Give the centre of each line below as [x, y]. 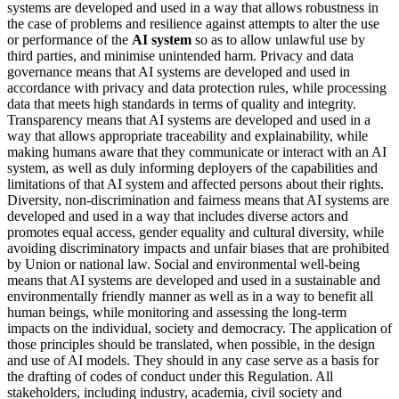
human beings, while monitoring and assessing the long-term [177, 312]
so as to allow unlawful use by [278, 39]
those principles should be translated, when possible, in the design [191, 344]
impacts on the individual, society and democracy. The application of [199, 328]
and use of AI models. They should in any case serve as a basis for [193, 360]
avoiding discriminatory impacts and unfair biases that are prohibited [198, 248]
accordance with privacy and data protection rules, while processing [197, 87]
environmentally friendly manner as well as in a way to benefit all [190, 296]
